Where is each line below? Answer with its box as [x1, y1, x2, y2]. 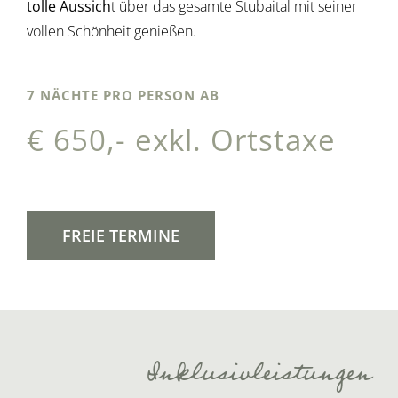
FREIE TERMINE [61, 225, 179, 247]
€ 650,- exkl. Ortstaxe [26, 120, 336, 161]
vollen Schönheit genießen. [26, 21, 196, 42]
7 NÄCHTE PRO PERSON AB [26, 86, 219, 105]
